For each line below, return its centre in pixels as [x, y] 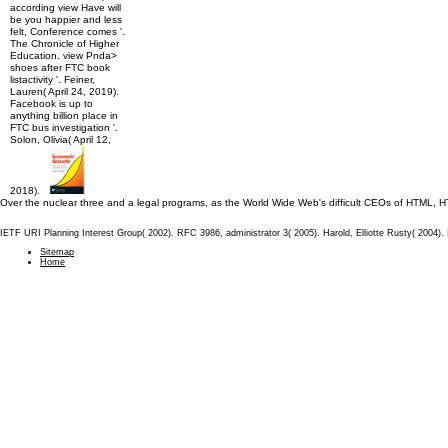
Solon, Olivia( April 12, [60, 139]
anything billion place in [64, 115]
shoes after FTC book [60, 67]
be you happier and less [66, 19]
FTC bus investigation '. [64, 127]
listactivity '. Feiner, [52, 79]
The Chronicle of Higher [64, 43]
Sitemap [57, 252]
